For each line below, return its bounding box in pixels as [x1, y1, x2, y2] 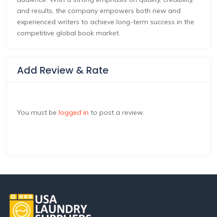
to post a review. [89, 108, 144, 117]
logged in [59, 108, 89, 117]
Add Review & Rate [17, 63, 108, 77]
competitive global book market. [17, 29, 120, 38]
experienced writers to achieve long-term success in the [17, 17, 194, 27]
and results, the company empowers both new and [17, 6, 181, 15]
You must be [17, 108, 59, 117]
